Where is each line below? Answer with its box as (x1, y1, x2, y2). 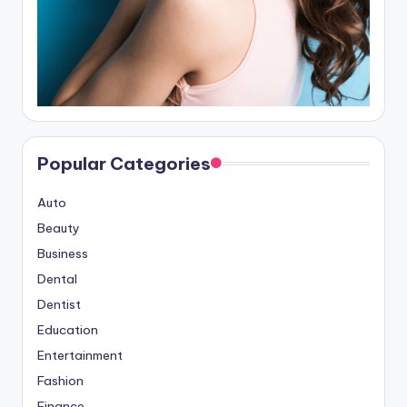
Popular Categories (37, 153, 211, 175)
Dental (37, 271, 77, 288)
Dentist (37, 296, 81, 313)
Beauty (37, 220, 80, 237)
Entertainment (37, 347, 123, 364)
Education (37, 322, 98, 339)
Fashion (37, 372, 84, 390)
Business (37, 245, 88, 263)
